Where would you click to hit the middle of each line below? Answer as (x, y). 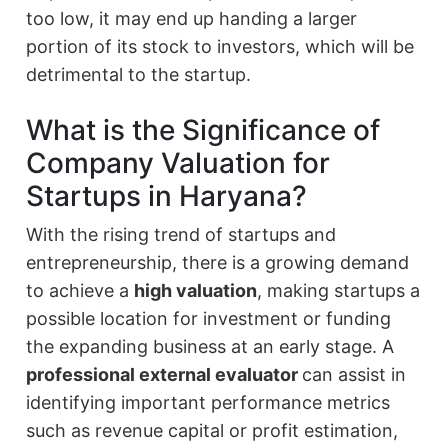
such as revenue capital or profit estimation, (212, 431)
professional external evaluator (164, 375)
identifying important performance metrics (208, 403)
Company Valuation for (178, 163)
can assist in (354, 375)
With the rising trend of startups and (181, 235)
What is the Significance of (203, 130)
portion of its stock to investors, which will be (220, 47)
